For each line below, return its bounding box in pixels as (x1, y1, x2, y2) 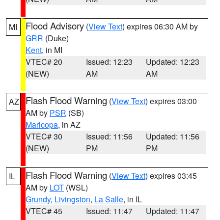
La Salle (94, 193, 123, 205)
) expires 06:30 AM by (122, 21, 198, 32)
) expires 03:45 (145, 170, 197, 181)
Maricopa (26, 119, 58, 130)
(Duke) (43, 32, 69, 44)
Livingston (55, 193, 90, 205)
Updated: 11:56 (146, 131, 200, 142)
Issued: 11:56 (85, 131, 133, 142)
